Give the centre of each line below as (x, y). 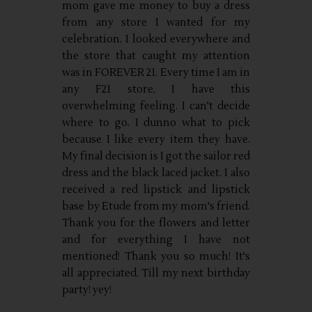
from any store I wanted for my (156, 22)
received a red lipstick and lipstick (156, 189)
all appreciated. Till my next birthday (156, 273)
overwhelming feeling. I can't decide (156, 106)
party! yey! (88, 290)
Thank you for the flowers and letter (156, 223)
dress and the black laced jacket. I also (156, 173)
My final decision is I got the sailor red (156, 156)
